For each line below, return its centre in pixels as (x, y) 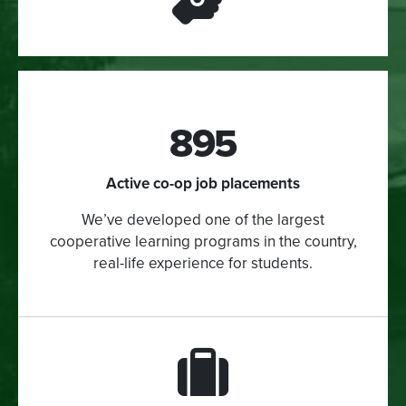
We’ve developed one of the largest (203, 219)
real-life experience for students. (203, 263)
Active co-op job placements (203, 183)
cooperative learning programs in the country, (203, 241)
